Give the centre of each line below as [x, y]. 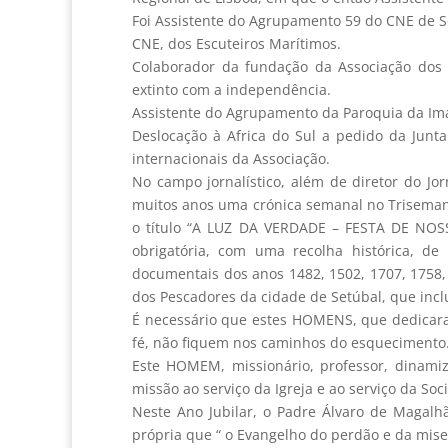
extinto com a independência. [231, 90]
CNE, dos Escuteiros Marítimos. [236, 44]
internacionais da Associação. [231, 159]
